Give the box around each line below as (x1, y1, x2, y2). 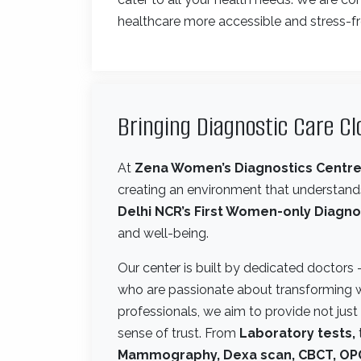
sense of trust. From (118, 325, 239, 341)
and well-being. (118, 225, 209, 241)
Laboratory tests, (239, 325, 355, 341)
